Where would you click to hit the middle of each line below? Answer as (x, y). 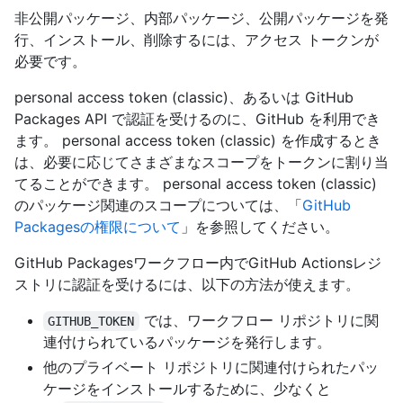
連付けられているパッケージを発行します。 (187, 342)
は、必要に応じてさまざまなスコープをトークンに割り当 (201, 162)
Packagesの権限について (98, 227)
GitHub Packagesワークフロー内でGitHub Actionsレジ (198, 263)
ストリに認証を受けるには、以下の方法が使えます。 (187, 285)
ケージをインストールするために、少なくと (187, 389)
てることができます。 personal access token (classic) (196, 184)
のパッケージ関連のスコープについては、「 (158, 206)
